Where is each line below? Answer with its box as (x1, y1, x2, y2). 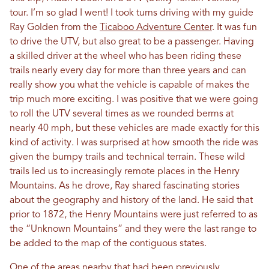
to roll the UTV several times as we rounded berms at (10, 109, 234, 119)
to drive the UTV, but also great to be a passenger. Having (10, 37, 254, 47)
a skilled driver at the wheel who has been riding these (10, 52, 241, 61)
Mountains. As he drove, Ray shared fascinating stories (10, 181, 240, 191)
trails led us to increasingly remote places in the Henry (10, 167, 240, 177)
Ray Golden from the (10, 23, 100, 32)
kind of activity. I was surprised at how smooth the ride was (10, 138, 258, 148)
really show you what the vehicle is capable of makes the (10, 80, 250, 90)
